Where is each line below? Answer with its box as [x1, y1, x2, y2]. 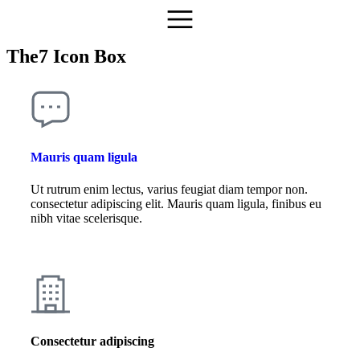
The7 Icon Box [6, 46, 126, 67]
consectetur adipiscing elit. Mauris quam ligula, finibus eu [31, 196, 321, 211]
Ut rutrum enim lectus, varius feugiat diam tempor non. [31, 182, 308, 196]
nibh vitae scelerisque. [31, 211, 142, 225]
